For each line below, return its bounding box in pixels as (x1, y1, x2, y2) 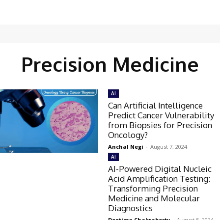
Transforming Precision (108, 183, 198, 193)
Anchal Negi (108, 143, 144, 150)
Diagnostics (108, 202, 153, 213)
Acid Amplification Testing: (108, 173, 211, 184)
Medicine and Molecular (108, 192, 200, 203)
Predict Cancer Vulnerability (108, 110, 215, 120)
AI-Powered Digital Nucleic (108, 163, 212, 174)
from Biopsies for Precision (108, 120, 213, 130)
